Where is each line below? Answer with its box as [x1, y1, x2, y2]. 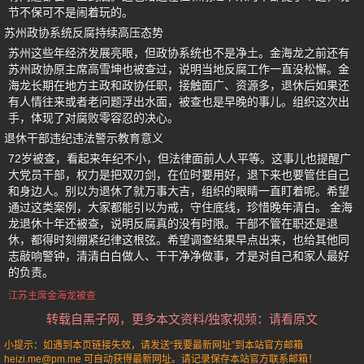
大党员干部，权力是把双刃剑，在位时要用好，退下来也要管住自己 [8, 168, 349, 181]
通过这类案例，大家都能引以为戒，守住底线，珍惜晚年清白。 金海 [8, 201, 353, 214]
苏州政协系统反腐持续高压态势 [4, 26, 163, 39]
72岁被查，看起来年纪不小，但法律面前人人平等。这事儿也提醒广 [8, 152, 351, 165]
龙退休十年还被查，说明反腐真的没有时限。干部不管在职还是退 [8, 217, 338, 230]
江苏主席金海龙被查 [8, 290, 96, 301]
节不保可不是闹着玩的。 [8, 6, 133, 19]
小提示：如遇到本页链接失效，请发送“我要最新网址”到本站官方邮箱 [4, 340, 303, 351]
